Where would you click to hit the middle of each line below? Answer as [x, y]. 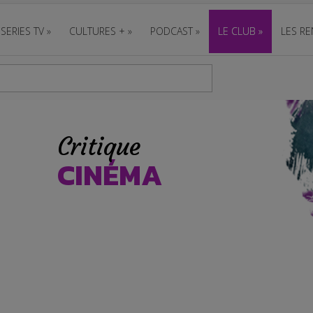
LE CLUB [237, 31]
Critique [99, 147]
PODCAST [172, 31]
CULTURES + [97, 31]
